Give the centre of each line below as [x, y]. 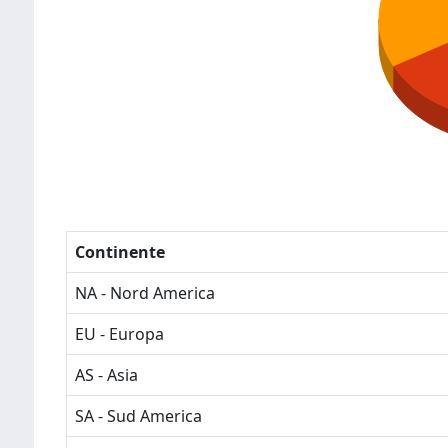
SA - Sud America [138, 416]
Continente [120, 252]
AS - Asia [106, 375]
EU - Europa [119, 334]
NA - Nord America [145, 293]
